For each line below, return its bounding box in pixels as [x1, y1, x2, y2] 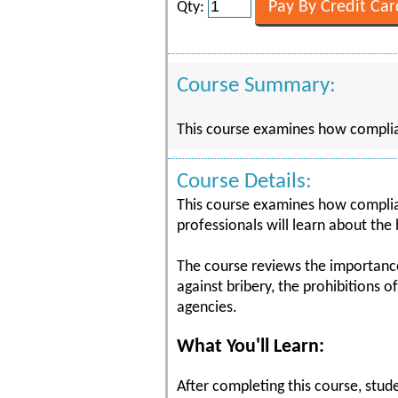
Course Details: [177, 171, 312, 193]
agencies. [177, 299, 237, 316]
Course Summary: [177, 75, 336, 97]
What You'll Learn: [177, 338, 324, 356]
